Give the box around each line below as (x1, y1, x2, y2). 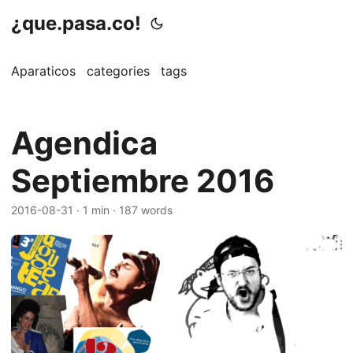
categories (87, 63, 150, 79)
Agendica (11, 124, 158, 162)
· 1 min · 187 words (73, 203, 173, 217)
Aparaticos (11, 63, 76, 79)
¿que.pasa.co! (11, 12, 141, 35)
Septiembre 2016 (11, 162, 274, 200)
